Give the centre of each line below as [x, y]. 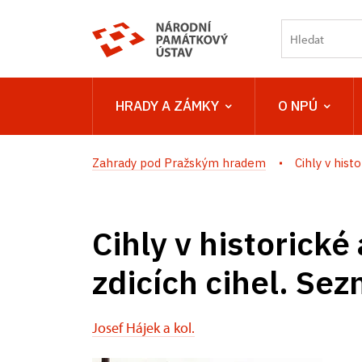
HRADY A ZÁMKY [167, 106]
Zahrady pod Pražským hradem [179, 163]
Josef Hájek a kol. [143, 328]
